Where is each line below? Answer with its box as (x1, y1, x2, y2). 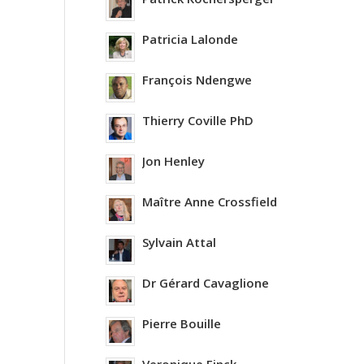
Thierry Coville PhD (141, 112, 253, 128)
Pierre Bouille (141, 315, 221, 331)
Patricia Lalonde (141, 31, 238, 47)
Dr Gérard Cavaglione (141, 275, 269, 291)
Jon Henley (141, 153, 205, 169)
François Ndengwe (141, 71, 252, 88)
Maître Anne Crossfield (141, 193, 277, 210)
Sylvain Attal (141, 234, 216, 250)
